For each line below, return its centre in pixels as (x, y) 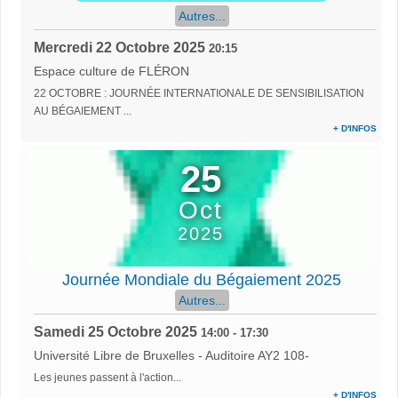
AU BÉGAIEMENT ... (83, 111)
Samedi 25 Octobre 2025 (115, 331)
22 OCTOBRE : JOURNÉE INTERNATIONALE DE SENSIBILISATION (199, 94)
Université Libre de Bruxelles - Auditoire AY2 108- (171, 355)
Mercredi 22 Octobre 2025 (119, 48)
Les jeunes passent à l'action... (107, 377)
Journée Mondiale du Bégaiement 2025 (202, 279)
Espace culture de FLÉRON (111, 72)
